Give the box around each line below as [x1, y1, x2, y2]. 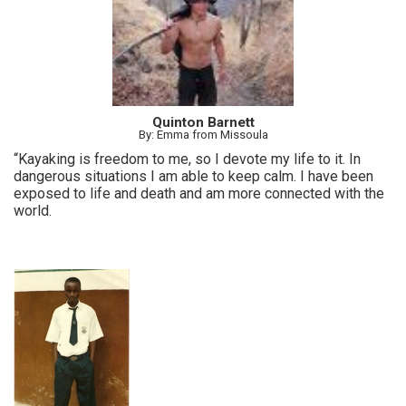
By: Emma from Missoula [138, 127, 268, 141]
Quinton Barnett [151, 113, 255, 130]
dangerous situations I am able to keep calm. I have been [14, 167, 373, 185]
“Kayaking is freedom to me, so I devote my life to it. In [14, 150, 361, 168]
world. [14, 201, 52, 219]
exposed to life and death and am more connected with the [14, 184, 384, 202]
